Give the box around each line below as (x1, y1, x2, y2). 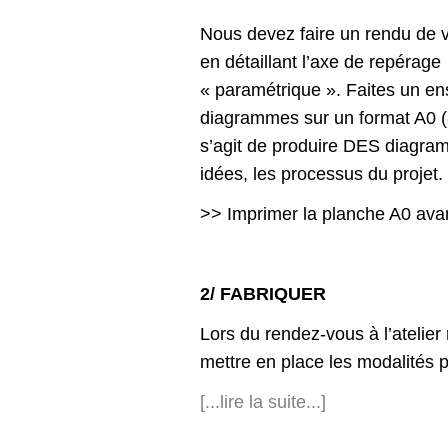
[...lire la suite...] (200, 392, 326, 413)
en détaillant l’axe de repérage (200, 52, 441, 73)
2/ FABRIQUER (200, 284, 326, 305)
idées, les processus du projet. (200, 164, 443, 185)
